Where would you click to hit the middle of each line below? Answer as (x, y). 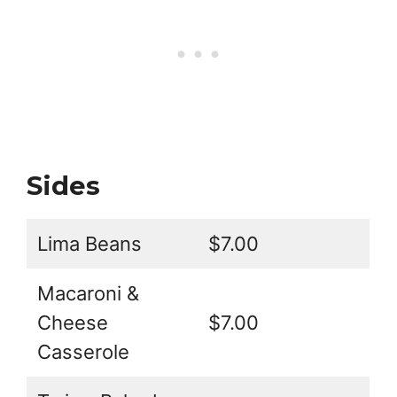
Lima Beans (90, 244)
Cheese (73, 323)
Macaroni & (88, 294)
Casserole (83, 352)
